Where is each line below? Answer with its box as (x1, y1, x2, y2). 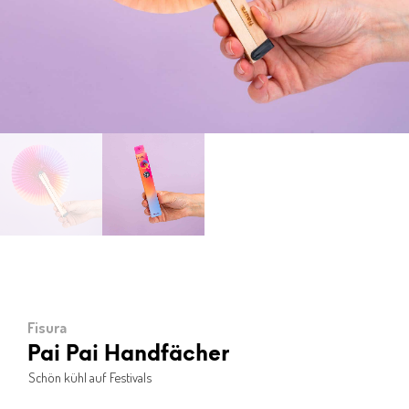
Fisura (27, 318, 67, 337)
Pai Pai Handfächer (27, 343, 229, 366)
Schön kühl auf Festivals (28, 368, 152, 385)
